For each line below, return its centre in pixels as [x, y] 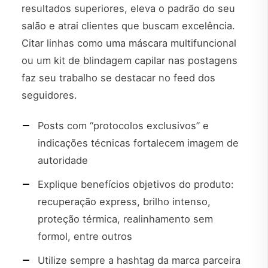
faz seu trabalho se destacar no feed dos [118, 77]
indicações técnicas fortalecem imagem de [138, 143]
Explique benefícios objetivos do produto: [136, 185]
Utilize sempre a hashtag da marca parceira [139, 261]
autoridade [63, 160]
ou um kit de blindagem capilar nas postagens [130, 60]
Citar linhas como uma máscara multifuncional [129, 43]
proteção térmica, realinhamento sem [125, 219]
